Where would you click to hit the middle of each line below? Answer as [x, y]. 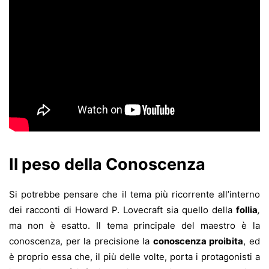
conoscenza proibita [198, 241]
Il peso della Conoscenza [107, 165]
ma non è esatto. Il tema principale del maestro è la [134, 226]
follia [247, 210]
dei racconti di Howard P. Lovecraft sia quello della [122, 210]
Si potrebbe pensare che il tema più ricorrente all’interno [134, 195]
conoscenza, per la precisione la [81, 241]
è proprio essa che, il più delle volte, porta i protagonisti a [134, 257]
